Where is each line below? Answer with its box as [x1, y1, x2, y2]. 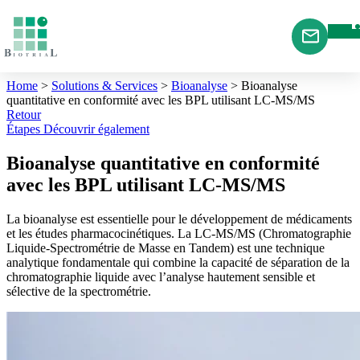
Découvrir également [43, 122, 149, 136]
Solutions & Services [51, 79, 157, 92]
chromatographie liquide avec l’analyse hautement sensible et [6, 269, 315, 284]
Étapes [6, 122, 40, 136]
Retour [6, 108, 41, 121]
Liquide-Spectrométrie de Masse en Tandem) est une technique [6, 240, 325, 255]
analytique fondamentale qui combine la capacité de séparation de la [6, 255, 350, 269]
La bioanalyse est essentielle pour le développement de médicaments [6, 211, 352, 226]
